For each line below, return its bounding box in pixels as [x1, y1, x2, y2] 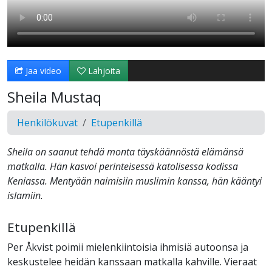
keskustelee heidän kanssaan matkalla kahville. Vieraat [7, 255, 257, 269]
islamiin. [7, 189, 43, 203]
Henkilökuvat [17, 116, 78, 130]
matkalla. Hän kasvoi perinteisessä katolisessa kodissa [7, 160, 238, 174]
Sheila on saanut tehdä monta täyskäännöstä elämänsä [7, 145, 243, 159]
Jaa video [23, 65, 61, 77]
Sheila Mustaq [7, 87, 101, 107]
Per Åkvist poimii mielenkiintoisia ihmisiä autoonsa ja [7, 240, 248, 254]
